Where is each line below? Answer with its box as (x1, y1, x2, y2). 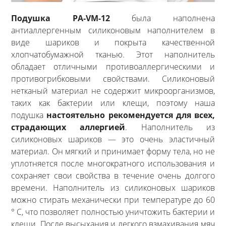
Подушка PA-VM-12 (11, 13, 110, 24)
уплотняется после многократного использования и (11, 158, 215, 169)
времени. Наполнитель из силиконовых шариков (11, 182, 215, 194)
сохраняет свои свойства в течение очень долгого (11, 170, 215, 182)
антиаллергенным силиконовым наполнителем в (11, 25, 215, 36)
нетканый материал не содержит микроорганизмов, (11, 85, 215, 97)
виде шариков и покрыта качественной (11, 37, 215, 48)
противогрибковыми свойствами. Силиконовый (11, 73, 215, 85)
